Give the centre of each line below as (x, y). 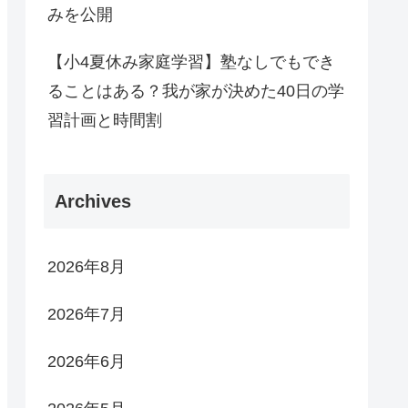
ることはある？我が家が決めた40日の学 (196, 92)
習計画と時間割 (105, 121)
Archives (93, 201)
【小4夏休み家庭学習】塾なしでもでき (191, 62)
